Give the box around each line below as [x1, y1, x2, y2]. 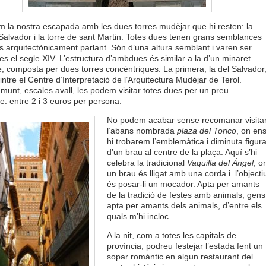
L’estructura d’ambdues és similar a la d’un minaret [59, 53, 251, 63]
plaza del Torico [176, 126, 236, 135]
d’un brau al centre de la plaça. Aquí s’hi [106, 147, 257, 157]
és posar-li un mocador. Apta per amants [106, 179, 259, 189]
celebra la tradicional [106, 158, 187, 167]
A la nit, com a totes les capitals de [106, 230, 236, 240]
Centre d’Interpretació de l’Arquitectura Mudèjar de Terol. [27, 75, 242, 84]
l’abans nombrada [106, 126, 177, 135]
